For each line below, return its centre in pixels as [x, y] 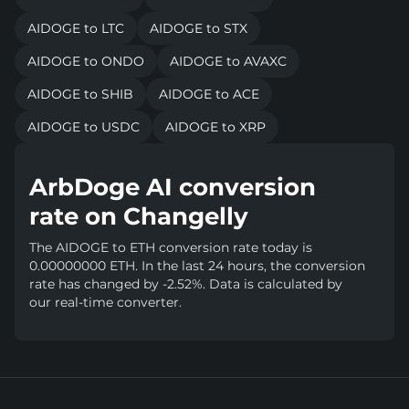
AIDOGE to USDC [84, 126]
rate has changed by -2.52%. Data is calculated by [186, 283]
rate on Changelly [139, 216]
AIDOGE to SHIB [80, 94]
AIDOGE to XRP [215, 126]
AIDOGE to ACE [209, 94]
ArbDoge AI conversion [173, 187]
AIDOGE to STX [199, 28]
